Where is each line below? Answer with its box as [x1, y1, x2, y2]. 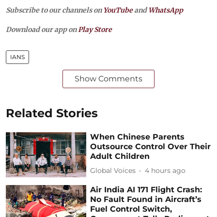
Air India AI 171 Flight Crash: [90, 185, 202, 195]
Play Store [78, 25, 112, 34]
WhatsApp [148, 5, 183, 15]
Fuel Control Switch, [90, 204, 172, 214]
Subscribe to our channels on [6, 5, 103, 15]
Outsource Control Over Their [90, 141, 211, 151]
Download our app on [6, 25, 78, 34]
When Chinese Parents [90, 132, 185, 141]
